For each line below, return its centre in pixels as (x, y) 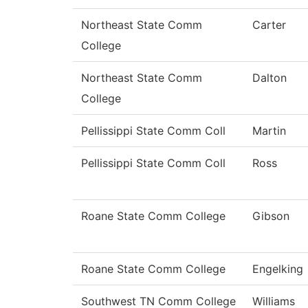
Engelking (278, 269)
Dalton (269, 78)
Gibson (271, 216)
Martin (269, 131)
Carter (269, 25)
